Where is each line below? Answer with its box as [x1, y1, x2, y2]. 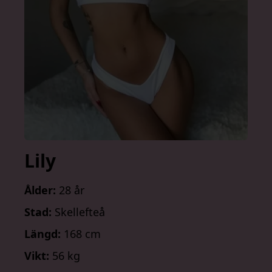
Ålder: [24, 183, 56, 198]
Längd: [24, 226, 61, 242]
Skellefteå [52, 205, 105, 220]
